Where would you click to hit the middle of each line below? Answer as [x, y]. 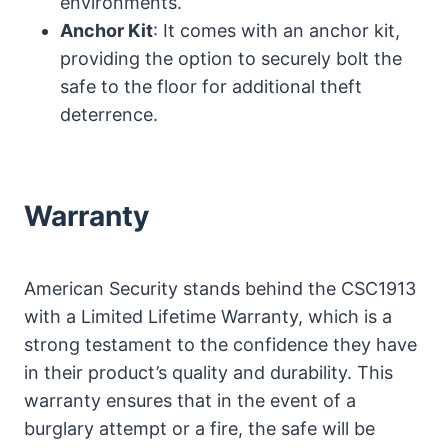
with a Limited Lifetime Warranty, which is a [208, 316]
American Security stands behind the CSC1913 [220, 288]
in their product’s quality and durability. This [208, 372]
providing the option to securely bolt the [231, 58]
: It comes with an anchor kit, [276, 30]
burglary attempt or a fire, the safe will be [199, 428]
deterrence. [109, 114]
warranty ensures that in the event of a [190, 400]
